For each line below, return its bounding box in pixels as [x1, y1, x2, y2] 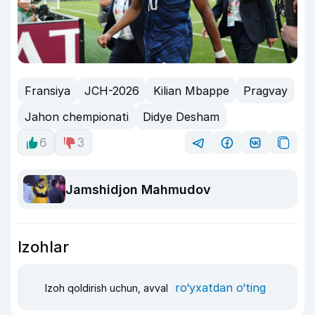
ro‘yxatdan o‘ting [175, 280, 266, 295]
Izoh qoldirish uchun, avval [45, 281, 171, 294]
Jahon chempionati [25, 109, 129, 124]
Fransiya [25, 83, 70, 98]
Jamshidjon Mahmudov [65, 181, 211, 197]
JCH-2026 [84, 83, 139, 98]
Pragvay [243, 83, 288, 98]
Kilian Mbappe [153, 83, 229, 98]
